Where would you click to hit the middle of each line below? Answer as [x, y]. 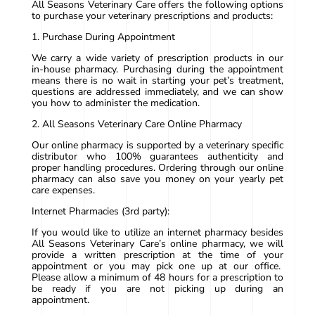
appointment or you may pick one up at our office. [157, 266]
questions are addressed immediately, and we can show [157, 92]
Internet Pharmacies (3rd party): [100, 212]
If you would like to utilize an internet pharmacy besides [157, 233]
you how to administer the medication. [115, 103]
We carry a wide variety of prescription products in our [157, 58]
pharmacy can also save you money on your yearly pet [157, 179]
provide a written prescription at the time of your [157, 255]
